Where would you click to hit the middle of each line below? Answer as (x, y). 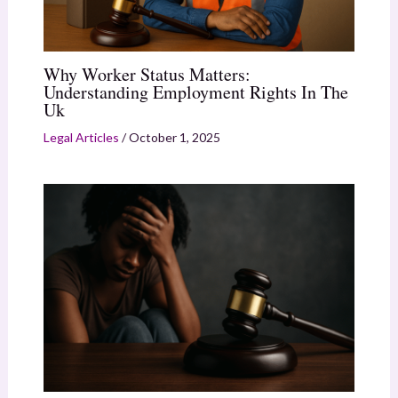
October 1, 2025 (174, 138)
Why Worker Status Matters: (147, 75)
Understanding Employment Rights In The (195, 92)
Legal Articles (81, 138)
